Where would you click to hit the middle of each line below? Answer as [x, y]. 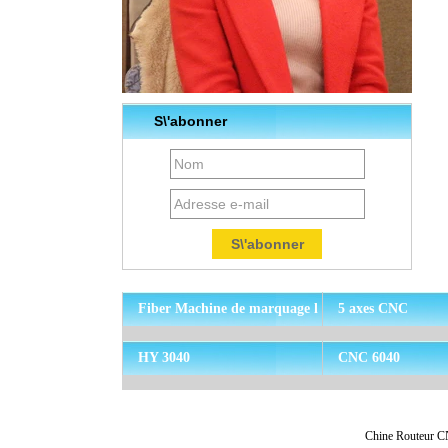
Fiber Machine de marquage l [228, 309]
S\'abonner [190, 121]
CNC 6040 [369, 358]
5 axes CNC [373, 309]
